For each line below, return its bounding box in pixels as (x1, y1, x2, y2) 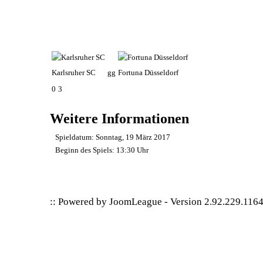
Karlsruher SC (52, 68, 96, 77)
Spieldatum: (55, 133, 94, 141)
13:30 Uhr (116, 146, 149, 154)
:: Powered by (50, 196, 110, 207)
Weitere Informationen (50, 111, 190, 126)
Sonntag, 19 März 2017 (95, 133, 170, 141)
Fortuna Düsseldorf (118, 68, 179, 77)
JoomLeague (109, 196, 163, 207)
